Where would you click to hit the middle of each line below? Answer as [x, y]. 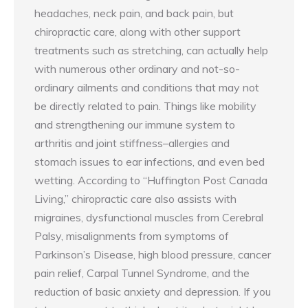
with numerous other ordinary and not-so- [137, 69]
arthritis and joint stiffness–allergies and [132, 143]
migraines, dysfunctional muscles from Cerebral [149, 218]
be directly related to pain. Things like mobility [145, 106]
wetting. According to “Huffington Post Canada [151, 180]
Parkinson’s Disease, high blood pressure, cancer [153, 255]
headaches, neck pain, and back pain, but [134, 13]
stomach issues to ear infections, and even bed [150, 162]
